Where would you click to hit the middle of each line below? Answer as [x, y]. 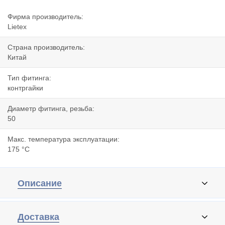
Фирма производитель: [45, 17]
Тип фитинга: [29, 78]
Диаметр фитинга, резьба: [51, 108]
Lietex [17, 27]
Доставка [38, 217]
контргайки [25, 88]
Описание [40, 183]
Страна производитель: [46, 47]
